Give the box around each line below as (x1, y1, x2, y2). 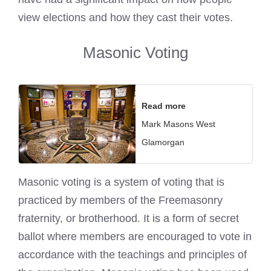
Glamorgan (142, 137, 184, 148)
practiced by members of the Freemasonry (18, 194, 223, 206)
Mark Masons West (142, 119, 215, 129)
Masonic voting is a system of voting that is (18, 175, 224, 188)
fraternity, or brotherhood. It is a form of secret (18, 212, 239, 224)
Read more (142, 101, 186, 111)
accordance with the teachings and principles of (18, 248, 247, 261)
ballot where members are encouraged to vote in (18, 230, 252, 243)
